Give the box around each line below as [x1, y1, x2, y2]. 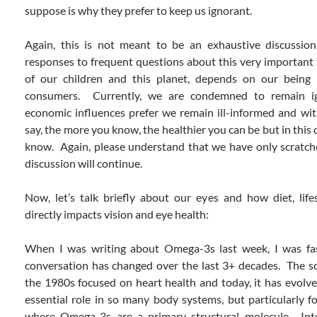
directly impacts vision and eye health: [25, 207, 209, 221]
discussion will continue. [25, 156, 142, 171]
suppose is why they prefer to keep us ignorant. [25, 4, 252, 18]
